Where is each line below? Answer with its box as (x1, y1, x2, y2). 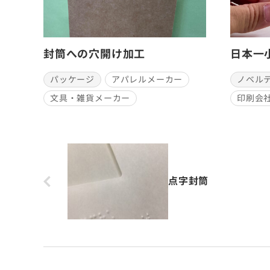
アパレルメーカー (111, 73, 183, 86)
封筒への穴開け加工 (43, 46, 146, 62)
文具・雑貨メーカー (50, 92, 131, 104)
